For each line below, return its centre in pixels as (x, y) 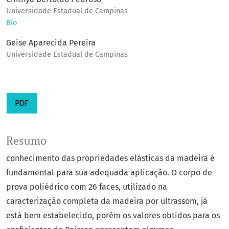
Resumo (26, 141)
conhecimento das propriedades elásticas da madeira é (110, 158)
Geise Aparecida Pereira (51, 43)
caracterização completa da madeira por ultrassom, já (107, 201)
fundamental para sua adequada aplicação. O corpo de (109, 173)
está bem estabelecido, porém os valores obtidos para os (113, 216)
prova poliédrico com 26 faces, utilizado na (87, 187)
